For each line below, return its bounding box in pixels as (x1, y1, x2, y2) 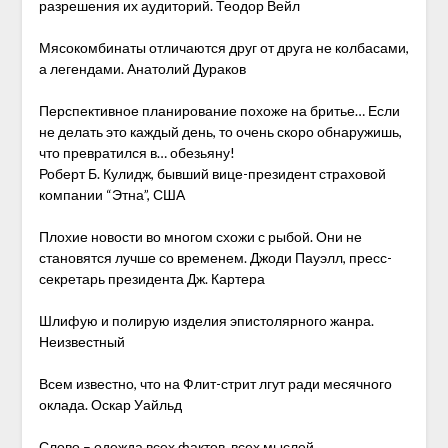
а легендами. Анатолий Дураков (38, 60, 246, 77)
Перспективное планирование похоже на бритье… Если (38, 102, 400, 119)
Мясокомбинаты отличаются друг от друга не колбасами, (38, 39, 409, 56)
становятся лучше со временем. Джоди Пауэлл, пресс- (38, 249, 392, 266)
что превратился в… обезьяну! (38, 144, 235, 161)
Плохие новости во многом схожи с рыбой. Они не (38, 228, 362, 245)
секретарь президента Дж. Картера (38, 270, 265, 287)
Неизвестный (38, 333, 125, 350)
